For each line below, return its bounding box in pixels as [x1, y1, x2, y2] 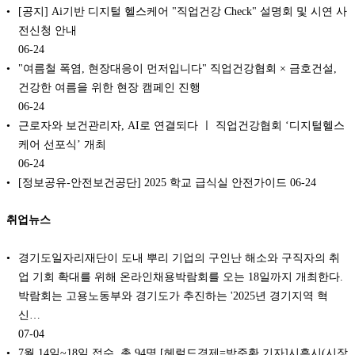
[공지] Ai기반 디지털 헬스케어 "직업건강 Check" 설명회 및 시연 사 [18, 4, 347, 17]
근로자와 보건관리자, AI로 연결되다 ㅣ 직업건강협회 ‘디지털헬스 [18, 118, 345, 132]
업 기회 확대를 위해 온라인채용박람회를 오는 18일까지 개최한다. [18, 269, 343, 283]
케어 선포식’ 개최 [18, 137, 106, 151]
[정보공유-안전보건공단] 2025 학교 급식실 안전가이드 [18, 175, 287, 189]
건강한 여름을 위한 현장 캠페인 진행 [18, 80, 200, 94]
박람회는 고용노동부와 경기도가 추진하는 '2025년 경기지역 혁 [18, 288, 328, 302]
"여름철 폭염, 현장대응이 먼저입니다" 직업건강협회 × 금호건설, [18, 61, 337, 74]
